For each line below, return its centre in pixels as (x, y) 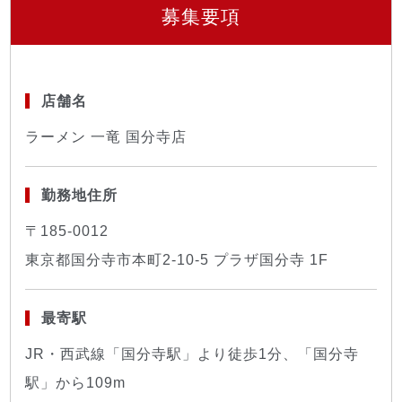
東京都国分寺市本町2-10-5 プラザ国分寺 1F (177, 259)
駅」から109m (76, 382)
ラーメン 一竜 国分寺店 (106, 136)
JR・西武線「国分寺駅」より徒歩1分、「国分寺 (192, 354)
